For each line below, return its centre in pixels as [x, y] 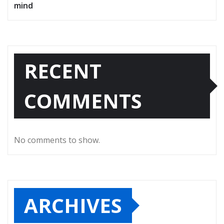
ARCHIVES [73, 205]
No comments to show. [57, 140]
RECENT [63, 70]
